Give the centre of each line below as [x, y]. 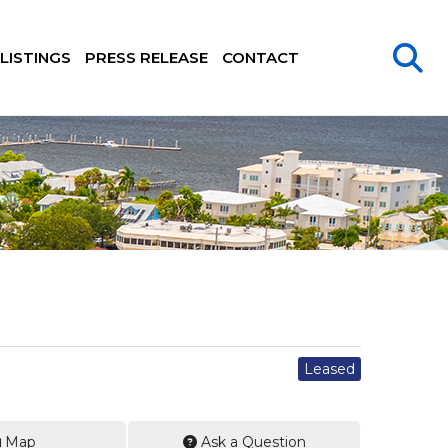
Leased [329, 369]
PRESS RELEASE [146, 57]
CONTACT [260, 57]
